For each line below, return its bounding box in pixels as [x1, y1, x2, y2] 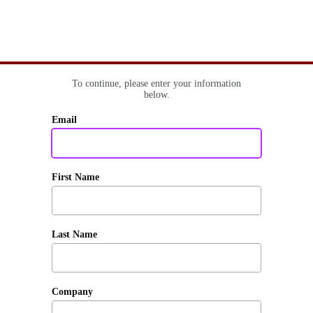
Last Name [52, 229, 97, 240]
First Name [52, 172, 99, 182]
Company [52, 286, 93, 297]
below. [143, 89, 170, 100]
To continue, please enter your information [72, 78, 241, 89]
